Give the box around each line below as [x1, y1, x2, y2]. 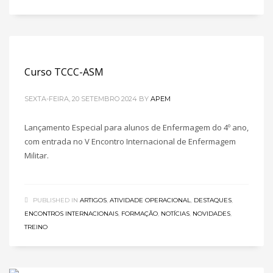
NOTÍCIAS [161, 210, 190, 218]
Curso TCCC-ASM [24, 65, 104, 79]
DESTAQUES [194, 196, 232, 204]
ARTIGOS [80, 196, 107, 204]
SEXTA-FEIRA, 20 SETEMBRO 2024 [24, 94, 137, 103]
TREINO [24, 223, 48, 231]
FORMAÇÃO [121, 210, 158, 218]
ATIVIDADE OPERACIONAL [110, 196, 191, 204]
